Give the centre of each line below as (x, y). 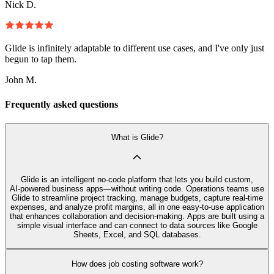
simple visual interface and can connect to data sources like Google (137, 225)
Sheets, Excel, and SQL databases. (137, 234)
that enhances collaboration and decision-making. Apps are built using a (137, 216)
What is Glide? (137, 138)
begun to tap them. (41, 59)
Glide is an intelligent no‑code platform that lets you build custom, (137, 179)
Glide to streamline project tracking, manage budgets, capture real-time (137, 198)
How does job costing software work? (137, 264)
